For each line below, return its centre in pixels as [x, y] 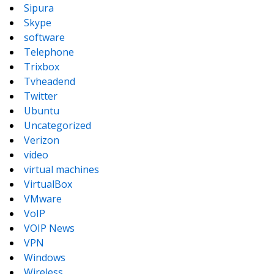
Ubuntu [42, 111]
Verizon [42, 140]
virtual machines [61, 169]
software [44, 37]
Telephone [49, 52]
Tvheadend [50, 81]
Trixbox [42, 67]
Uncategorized [57, 125]
